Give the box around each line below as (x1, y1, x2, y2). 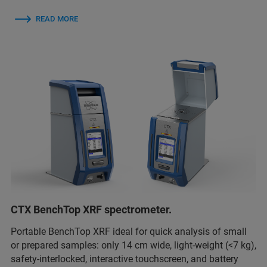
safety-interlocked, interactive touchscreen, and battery (11, 253, 238, 265)
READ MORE (36, 14, 78, 23)
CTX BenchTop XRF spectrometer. (11, 203, 172, 216)
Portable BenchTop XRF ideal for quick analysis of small (11, 225, 247, 237)
